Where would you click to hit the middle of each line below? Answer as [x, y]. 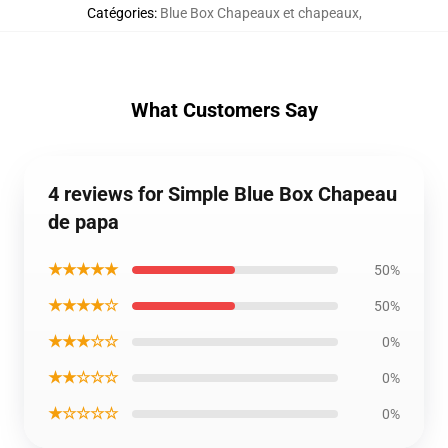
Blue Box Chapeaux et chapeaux [259, 13]
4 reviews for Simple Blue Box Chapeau [222, 194]
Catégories [120, 13]
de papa [83, 222]
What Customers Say [224, 110]
